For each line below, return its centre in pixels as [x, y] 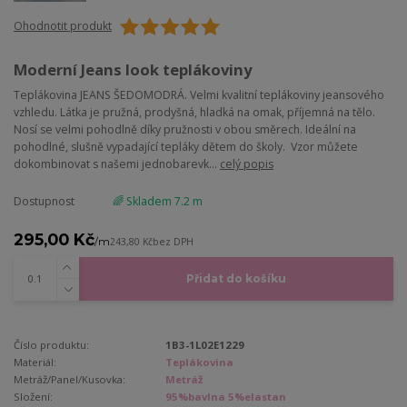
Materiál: [35, 362]
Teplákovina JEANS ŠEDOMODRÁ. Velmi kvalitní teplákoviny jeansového [199, 95]
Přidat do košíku [236, 279]
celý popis [247, 164]
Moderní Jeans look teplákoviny [133, 69]
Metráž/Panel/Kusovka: [69, 380]
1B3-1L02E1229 [205, 345]
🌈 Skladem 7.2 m [157, 202]
